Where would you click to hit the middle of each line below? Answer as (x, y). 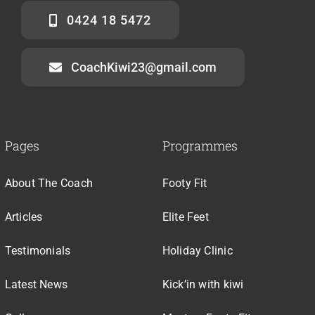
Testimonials (38, 250)
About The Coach (49, 183)
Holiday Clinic (197, 250)
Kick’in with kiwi (203, 284)
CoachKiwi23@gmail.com (143, 67)
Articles (24, 217)
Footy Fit (185, 183)
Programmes (200, 146)
